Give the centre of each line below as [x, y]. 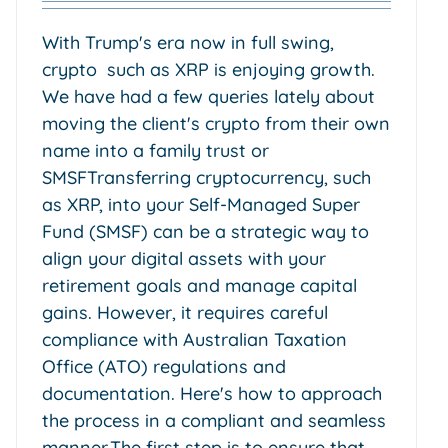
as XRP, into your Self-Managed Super [201, 204]
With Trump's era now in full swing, [188, 42]
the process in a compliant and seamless [214, 420]
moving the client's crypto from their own [216, 123]
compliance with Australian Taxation [194, 339]
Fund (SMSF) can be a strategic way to [205, 231]
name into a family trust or [155, 150]
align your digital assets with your [184, 258]
